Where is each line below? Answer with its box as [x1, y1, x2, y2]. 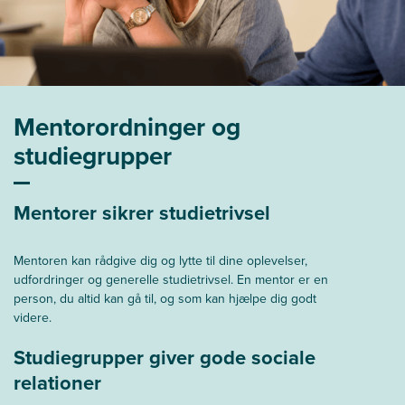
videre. [14, 307, 52, 327]
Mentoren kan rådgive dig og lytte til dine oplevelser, [14, 250, 307, 270]
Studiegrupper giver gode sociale [14, 342, 316, 372]
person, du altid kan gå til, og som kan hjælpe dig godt [14, 288, 316, 308]
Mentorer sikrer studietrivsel [14, 197, 270, 228]
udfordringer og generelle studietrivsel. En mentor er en [14, 269, 328, 289]
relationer [14, 367, 101, 398]
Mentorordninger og [14, 108, 240, 146]
